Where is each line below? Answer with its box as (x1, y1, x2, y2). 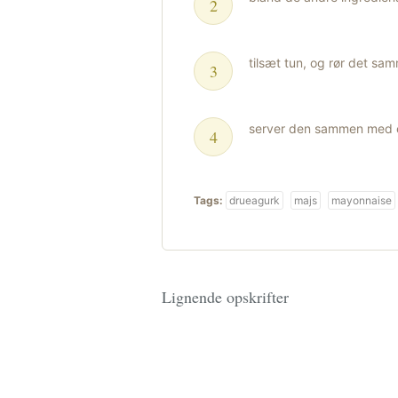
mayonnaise (331, 194, 392, 207)
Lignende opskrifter (162, 286, 289, 307)
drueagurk (229, 194, 280, 207)
